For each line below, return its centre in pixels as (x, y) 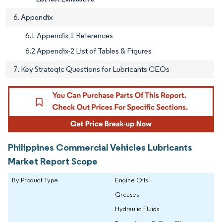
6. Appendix (33, 17)
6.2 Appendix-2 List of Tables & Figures (88, 51)
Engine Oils (131, 180)
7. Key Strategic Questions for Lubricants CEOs (91, 69)
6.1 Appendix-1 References (69, 36)
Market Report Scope (53, 161)
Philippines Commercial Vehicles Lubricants (100, 147)
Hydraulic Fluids (137, 209)
